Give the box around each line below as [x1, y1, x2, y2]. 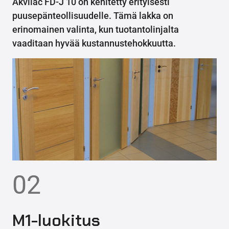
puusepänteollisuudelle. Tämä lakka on [12, 10, 173, 21]
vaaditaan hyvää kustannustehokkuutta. [12, 37, 176, 49]
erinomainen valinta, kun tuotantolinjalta [12, 24, 179, 35]
